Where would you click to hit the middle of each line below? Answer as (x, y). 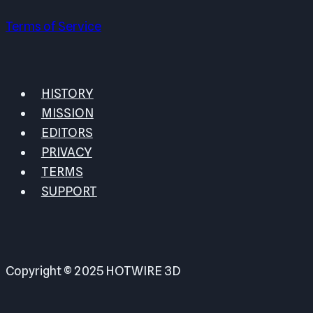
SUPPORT (69, 191)
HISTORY (67, 94)
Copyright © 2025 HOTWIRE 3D (93, 271)
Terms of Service (53, 27)
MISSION (67, 113)
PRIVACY (66, 152)
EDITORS (67, 133)
